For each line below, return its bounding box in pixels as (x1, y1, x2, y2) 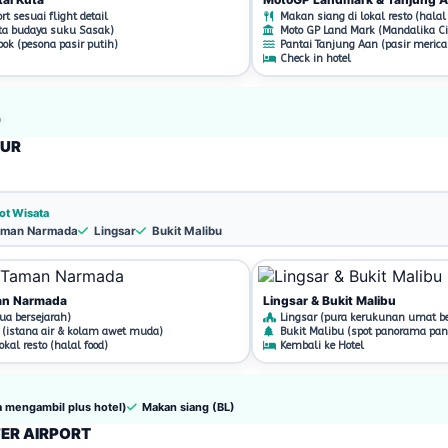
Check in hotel (276, 51, 351, 65)
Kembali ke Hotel (276, 338, 364, 352)
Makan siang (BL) (139, 400, 235, 414)
